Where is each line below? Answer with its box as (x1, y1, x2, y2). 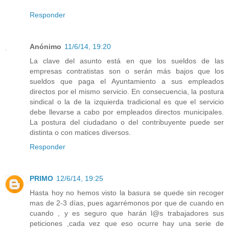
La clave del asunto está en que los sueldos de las (30, 56, 224, 65)
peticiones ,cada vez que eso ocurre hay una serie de (30, 219, 224, 227)
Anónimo (30, 42, 61, 51)
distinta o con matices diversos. (30, 128, 131, 136)
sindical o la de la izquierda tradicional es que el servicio (30, 97, 224, 106)
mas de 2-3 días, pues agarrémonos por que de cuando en (30, 198, 224, 207)
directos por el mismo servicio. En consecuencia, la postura (30, 87, 224, 96)
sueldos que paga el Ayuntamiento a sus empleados (30, 77, 224, 85)
